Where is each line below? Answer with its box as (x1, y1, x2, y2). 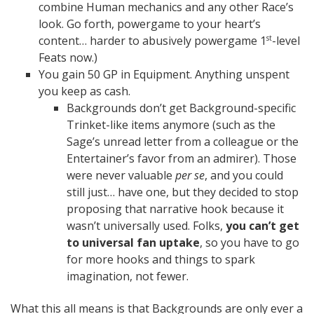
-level (272, 32, 300, 48)
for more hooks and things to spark (67, 251, 255, 267)
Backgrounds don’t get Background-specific (67, 100, 296, 116)
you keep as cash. (39, 83, 130, 99)
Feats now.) (39, 49, 97, 65)
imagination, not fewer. (67, 268, 189, 284)
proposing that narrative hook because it (67, 200, 284, 217)
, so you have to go (200, 234, 299, 250)
